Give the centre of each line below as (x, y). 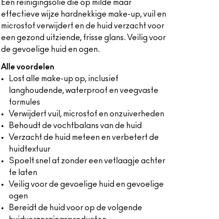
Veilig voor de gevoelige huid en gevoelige (86, 184)
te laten (23, 173)
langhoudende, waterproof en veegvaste (83, 90)
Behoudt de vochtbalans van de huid (75, 126)
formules (24, 102)
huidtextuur (29, 149)
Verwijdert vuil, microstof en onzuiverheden (86, 114)
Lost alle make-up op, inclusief (63, 79)
